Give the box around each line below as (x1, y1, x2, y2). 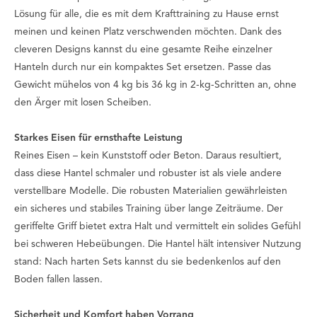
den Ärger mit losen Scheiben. (14, 98, 151, 108)
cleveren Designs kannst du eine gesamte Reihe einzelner (14, 45, 272, 55)
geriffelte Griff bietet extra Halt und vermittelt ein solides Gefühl (14, 221, 301, 232)
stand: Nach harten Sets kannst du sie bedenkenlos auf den (14, 257, 281, 267)
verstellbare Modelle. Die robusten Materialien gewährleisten (14, 186, 287, 197)
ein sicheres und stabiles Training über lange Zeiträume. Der (14, 204, 283, 214)
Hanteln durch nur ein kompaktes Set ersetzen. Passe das (14, 62, 271, 73)
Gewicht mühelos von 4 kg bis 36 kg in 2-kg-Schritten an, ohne (14, 80, 296, 91)
